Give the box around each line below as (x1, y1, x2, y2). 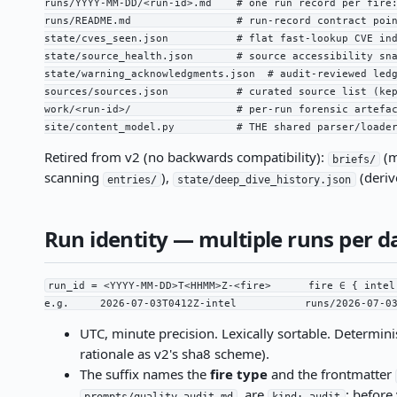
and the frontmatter (267, 365, 395, 384)
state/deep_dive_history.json (177, 173, 352, 186)
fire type (209, 365, 268, 384)
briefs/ (331, 152, 376, 166)
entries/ (106, 173, 157, 186)
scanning (43, 168, 103, 187)
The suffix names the (79, 365, 210, 384)
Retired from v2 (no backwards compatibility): (43, 148, 328, 167)
